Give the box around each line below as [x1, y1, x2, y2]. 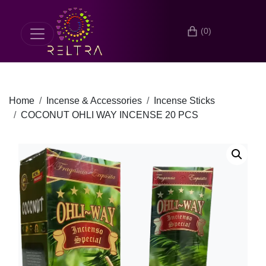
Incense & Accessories [46, 96, 142, 106]
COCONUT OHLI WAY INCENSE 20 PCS [21, 110, 198, 120]
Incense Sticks [154, 96, 215, 106]
